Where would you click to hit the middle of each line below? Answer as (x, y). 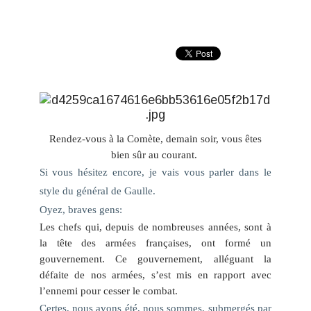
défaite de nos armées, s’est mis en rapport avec (155, 275)
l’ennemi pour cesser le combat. (108, 291)
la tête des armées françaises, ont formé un (155, 243)
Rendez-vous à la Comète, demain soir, (135, 138)
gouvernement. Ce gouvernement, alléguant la (155, 259)
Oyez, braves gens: (81, 209)
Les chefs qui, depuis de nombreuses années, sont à (155, 227)
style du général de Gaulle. (97, 191)
